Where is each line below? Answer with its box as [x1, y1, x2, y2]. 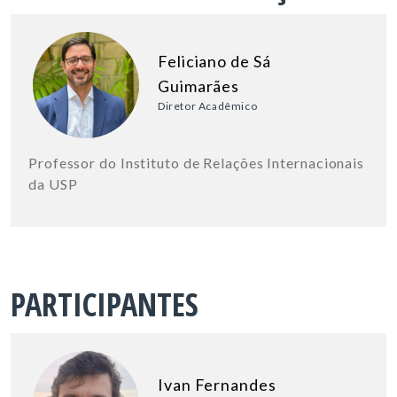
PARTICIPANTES [11, 282, 198, 326]
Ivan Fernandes [158, 374, 276, 394]
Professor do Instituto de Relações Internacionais [28, 153, 365, 171]
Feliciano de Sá [158, 51, 271, 71]
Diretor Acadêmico [158, 98, 258, 113]
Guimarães [158, 75, 240, 96]
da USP [28, 175, 78, 192]
